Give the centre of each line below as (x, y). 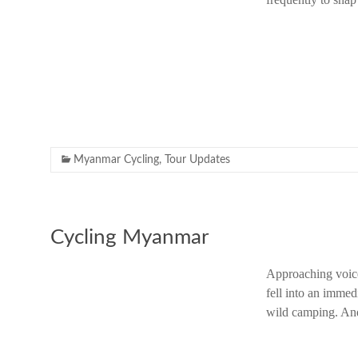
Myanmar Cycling (116, 160)
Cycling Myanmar (129, 237)
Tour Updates (197, 160)
